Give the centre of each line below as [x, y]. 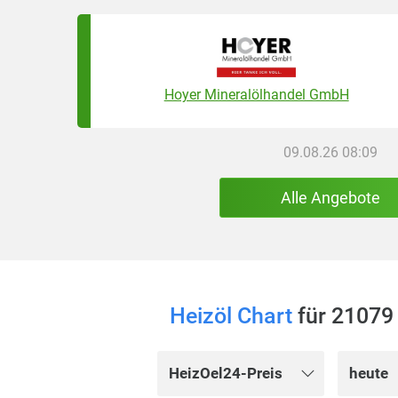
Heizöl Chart [231, 316]
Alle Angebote [330, 198]
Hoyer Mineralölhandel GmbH [256, 95]
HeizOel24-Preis [226, 373]
